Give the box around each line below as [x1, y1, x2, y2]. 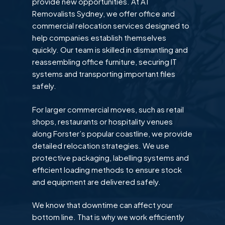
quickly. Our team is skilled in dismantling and [32, 45, 188, 55]
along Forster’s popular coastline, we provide [32, 128, 192, 138]
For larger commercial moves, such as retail [32, 104, 184, 114]
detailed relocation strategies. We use [32, 140, 169, 150]
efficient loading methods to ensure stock [32, 164, 182, 174]
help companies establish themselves [32, 33, 166, 43]
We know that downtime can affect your [32, 200, 173, 210]
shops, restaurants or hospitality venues [32, 116, 173, 126]
